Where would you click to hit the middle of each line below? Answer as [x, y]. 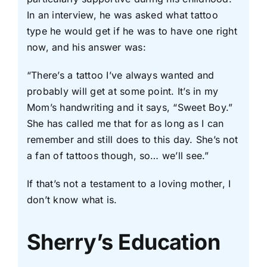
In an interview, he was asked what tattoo [122, 15]
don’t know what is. [72, 199]
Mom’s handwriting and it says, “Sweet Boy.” [130, 107]
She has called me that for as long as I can [125, 123]
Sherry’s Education [123, 242]
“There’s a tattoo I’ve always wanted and [120, 75]
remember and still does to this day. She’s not [132, 139]
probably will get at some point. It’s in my [122, 91]
